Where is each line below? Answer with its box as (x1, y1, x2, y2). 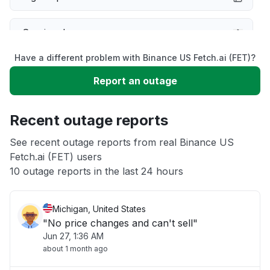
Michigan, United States (52, 204, 146, 214)
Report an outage (93, 75, 177, 87)
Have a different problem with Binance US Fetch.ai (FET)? (14, 52, 256, 63)
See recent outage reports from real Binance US (10, 136, 234, 148)
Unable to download (22, 99, 115, 111)
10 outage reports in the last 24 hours (10, 165, 183, 177)
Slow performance (22, 63, 108, 75)
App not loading (22, 135, 95, 147)
